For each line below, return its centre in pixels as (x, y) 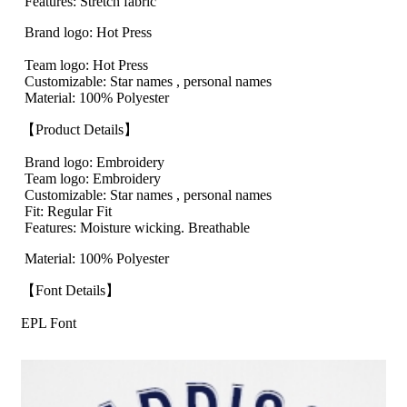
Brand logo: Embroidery (93, 163)
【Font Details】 (70, 291)
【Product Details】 (79, 130)
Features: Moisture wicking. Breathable (135, 228)
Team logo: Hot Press (84, 65)
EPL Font (49, 323)
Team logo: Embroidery (91, 179)
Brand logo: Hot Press (86, 33)
